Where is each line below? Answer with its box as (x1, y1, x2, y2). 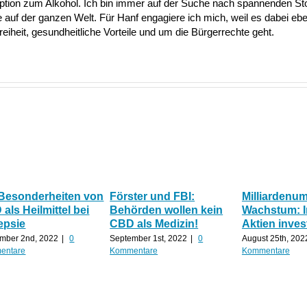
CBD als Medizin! (110, 217, 199, 230)
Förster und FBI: (110, 190, 195, 202)
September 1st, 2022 (110, 234, 188, 244)
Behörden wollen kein (110, 204, 223, 216)
